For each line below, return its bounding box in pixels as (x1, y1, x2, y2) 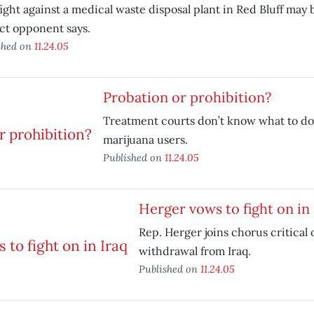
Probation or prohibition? (102, 88, 271, 106)
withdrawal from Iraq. (138, 244, 251, 258)
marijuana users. (102, 132, 188, 146)
